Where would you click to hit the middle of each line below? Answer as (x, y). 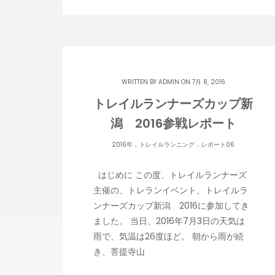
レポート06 (218, 145)
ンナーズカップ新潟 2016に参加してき (171, 206)
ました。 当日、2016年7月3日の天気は (169, 221)
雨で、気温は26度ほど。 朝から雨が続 (168, 236)
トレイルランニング (167, 145)
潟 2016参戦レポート (173, 123)
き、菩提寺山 (119, 252)
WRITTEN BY (140, 82)
